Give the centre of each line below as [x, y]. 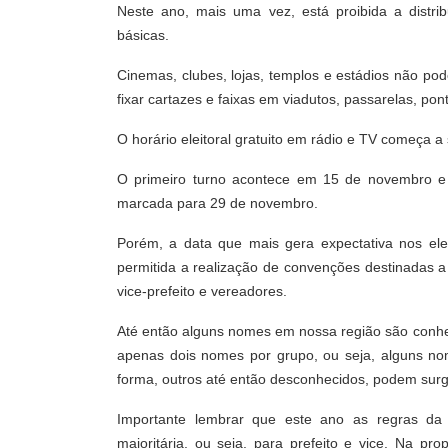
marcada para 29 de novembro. [217, 203]
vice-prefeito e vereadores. [202, 291]
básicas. [143, 35]
